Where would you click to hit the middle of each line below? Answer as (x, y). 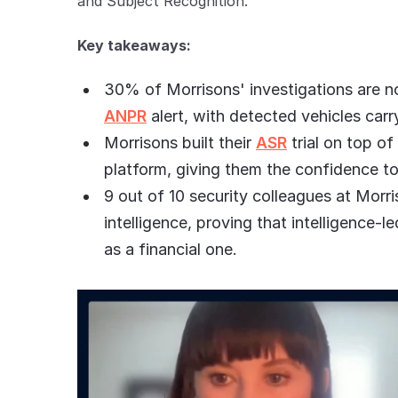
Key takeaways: (134, 45)
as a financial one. (171, 249)
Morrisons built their (180, 143)
